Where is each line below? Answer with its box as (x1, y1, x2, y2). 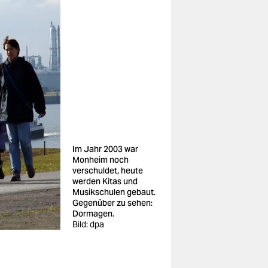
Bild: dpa (72, 219, 104, 230)
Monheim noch (72, 154, 129, 165)
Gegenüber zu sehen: (72, 197, 153, 208)
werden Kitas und (72, 176, 138, 187)
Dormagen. (72, 208, 114, 219)
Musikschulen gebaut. (72, 187, 156, 197)
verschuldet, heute (72, 165, 143, 176)
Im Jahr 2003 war (72, 144, 138, 154)
